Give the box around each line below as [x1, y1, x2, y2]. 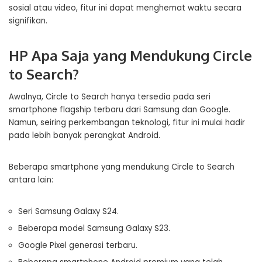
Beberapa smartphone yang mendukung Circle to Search [9, 161, 235, 173]
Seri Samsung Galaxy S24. [18, 206, 119, 217]
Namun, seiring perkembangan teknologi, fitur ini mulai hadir [9, 117, 245, 128]
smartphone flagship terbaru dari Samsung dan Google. [9, 104, 230, 115]
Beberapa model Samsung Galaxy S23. [18, 223, 170, 234]
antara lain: [9, 174, 53, 185]
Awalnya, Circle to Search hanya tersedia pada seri [9, 91, 211, 102]
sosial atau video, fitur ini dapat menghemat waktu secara [9, 2, 242, 13]
